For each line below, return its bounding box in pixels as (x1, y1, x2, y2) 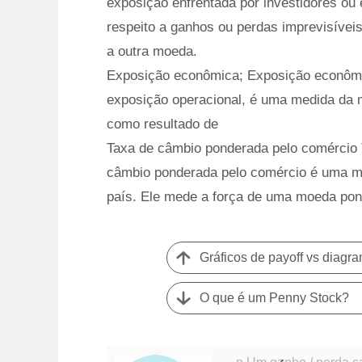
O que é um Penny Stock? (200, 291, 350, 305)
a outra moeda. (107, 44, 197, 59)
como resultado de (107, 116, 218, 132)
